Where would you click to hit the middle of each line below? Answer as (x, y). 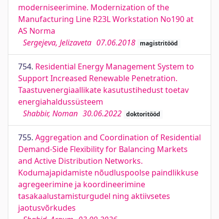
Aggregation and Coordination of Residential (118, 137)
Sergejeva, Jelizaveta (57, 43)
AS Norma (37, 31)
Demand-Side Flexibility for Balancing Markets (103, 149)
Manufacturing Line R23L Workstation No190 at (106, 19)
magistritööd (159, 43)
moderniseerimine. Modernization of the (94, 7)
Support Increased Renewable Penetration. (98, 78)
